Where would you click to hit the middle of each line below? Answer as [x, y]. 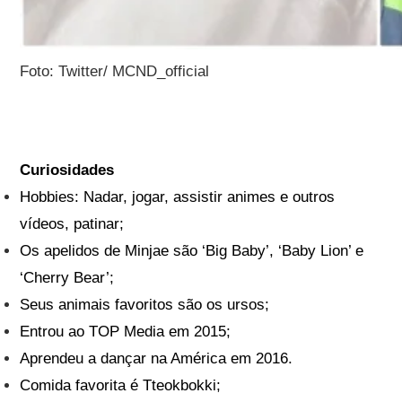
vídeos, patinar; [72, 224]
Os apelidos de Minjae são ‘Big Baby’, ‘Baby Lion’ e [192, 251]
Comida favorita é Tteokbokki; [121, 386]
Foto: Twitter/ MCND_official [115, 72]
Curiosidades [67, 170]
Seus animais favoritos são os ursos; [145, 305]
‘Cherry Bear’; [67, 278]
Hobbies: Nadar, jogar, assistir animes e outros [178, 197]
